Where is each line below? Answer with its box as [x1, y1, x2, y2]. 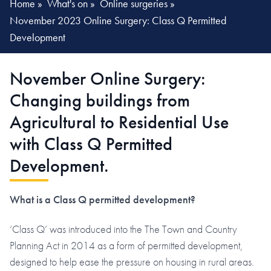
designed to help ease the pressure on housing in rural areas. [10, 255, 254, 269]
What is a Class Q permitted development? [10, 192, 195, 206]
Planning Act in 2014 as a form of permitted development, [10, 238, 243, 253]
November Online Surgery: [10, 67, 206, 90]
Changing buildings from [10, 88, 190, 112]
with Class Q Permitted [10, 132, 172, 155]
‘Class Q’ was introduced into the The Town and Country [10, 222, 237, 237]
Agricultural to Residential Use [10, 110, 229, 134]
